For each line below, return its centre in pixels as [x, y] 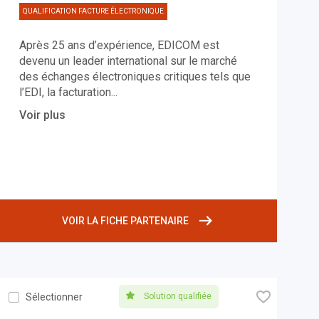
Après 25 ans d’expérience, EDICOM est [119, 46]
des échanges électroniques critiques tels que [135, 77]
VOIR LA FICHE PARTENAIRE [126, 221]
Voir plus [42, 115]
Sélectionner [54, 297]
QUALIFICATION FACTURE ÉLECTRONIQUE [93, 11]
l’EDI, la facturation [65, 93]
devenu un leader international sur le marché [128, 61]
